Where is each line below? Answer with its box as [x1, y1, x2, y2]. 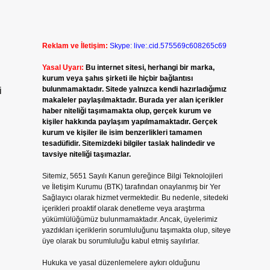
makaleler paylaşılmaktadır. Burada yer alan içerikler [42, 96, 224, 104]
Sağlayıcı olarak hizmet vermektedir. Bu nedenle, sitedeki [42, 193, 228, 202]
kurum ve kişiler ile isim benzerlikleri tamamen [42, 128, 202, 137]
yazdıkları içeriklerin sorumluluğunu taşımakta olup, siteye [42, 226, 231, 234]
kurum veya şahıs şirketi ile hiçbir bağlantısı [42, 74, 193, 83]
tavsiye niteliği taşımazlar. [42, 150, 131, 159]
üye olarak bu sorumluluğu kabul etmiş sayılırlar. [42, 237, 199, 245]
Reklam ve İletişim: [42, 42, 108, 50]
